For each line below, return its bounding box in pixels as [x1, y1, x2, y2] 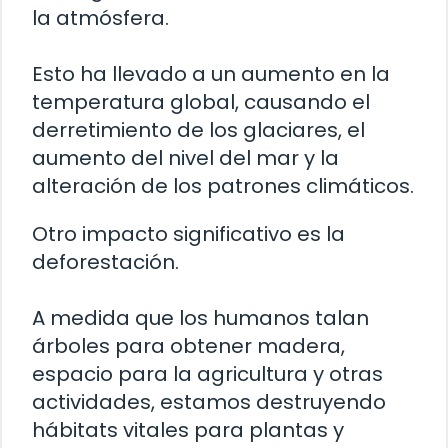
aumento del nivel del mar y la [32, 143, 339, 172]
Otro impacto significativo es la [32, 219, 345, 248]
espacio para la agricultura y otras [32, 359, 383, 388]
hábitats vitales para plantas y [32, 415, 344, 444]
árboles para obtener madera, [32, 331, 345, 360]
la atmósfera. [32, 3, 169, 32]
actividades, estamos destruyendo [32, 387, 386, 416]
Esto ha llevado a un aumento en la [32, 59, 390, 88]
